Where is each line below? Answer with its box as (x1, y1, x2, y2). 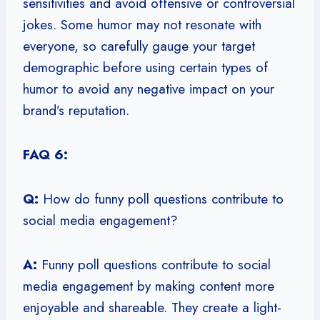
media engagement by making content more (23, 276, 274, 296)
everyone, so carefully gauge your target (23, 36, 255, 56)
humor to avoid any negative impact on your (23, 79, 274, 99)
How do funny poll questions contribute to (39, 189, 284, 209)
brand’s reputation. (23, 100, 129, 120)
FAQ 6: (23, 144, 68, 164)
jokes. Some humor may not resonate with (23, 14, 261, 34)
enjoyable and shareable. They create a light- (23, 297, 281, 317)
